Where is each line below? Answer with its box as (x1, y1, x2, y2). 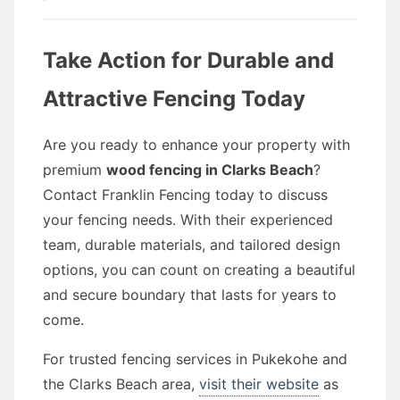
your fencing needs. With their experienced (43, 211, 333, 229)
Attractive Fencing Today (43, 86, 305, 112)
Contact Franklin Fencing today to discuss (43, 186, 328, 204)
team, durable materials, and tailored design (43, 236, 340, 254)
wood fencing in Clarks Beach (106, 161, 313, 179)
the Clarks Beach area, (43, 375, 199, 393)
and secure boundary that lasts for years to (43, 286, 337, 304)
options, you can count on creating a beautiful (43, 261, 355, 279)
